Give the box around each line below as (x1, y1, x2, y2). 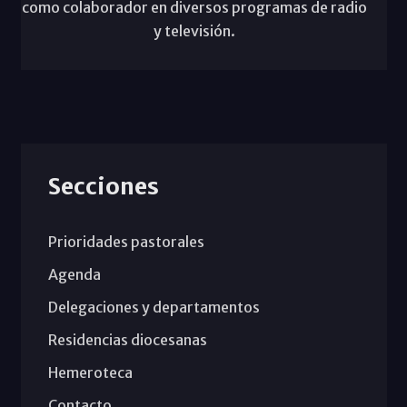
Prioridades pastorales (47, 232, 204, 251)
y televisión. (154, 21, 235, 40)
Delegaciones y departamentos (47, 297, 260, 316)
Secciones (47, 171, 159, 201)
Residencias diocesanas (47, 330, 207, 349)
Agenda (47, 264, 101, 283)
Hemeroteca (47, 362, 133, 382)
